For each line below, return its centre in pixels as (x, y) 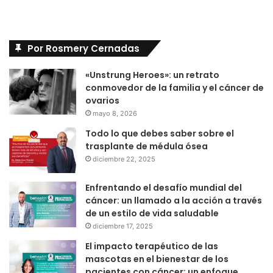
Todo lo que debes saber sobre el (160, 133)
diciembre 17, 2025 (123, 226)
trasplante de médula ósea (147, 146)
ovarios (102, 100)
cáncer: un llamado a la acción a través (174, 200)
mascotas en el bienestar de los (157, 259)
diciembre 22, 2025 (124, 159)
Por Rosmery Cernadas (83, 48)
